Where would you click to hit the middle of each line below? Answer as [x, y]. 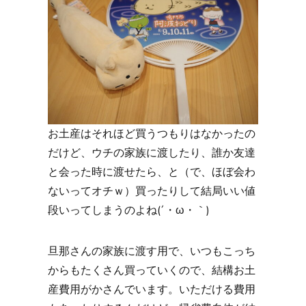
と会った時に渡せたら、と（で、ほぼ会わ [152, 172]
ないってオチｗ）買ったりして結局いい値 [152, 191]
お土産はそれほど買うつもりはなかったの [152, 134]
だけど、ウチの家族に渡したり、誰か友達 [152, 153]
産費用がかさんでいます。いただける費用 [152, 290]
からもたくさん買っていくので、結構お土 [152, 270]
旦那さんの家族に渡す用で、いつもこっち [152, 251]
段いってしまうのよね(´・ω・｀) [129, 210]
